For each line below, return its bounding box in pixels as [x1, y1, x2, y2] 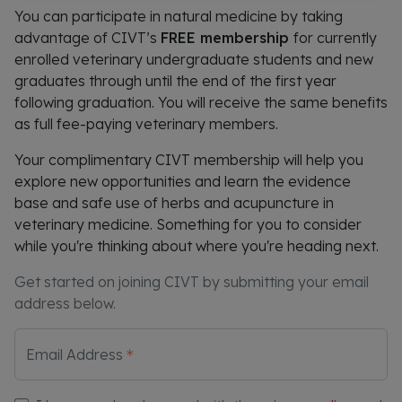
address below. [14, 294, 116, 312]
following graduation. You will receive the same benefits [14, 93, 388, 111]
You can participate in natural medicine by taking [14, 7, 343, 25]
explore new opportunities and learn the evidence [14, 172, 351, 190]
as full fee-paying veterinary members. [14, 115, 278, 133]
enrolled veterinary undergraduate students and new [14, 50, 373, 68]
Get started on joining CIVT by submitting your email [14, 273, 369, 291]
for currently [293, 29, 377, 47]
